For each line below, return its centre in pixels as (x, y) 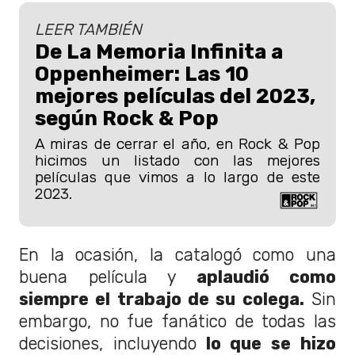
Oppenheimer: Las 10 (142, 74)
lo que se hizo (266, 343)
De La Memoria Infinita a (159, 52)
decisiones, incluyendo (108, 343)
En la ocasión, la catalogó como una (177, 254)
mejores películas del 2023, (175, 96)
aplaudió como (266, 277)
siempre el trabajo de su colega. (162, 299)
